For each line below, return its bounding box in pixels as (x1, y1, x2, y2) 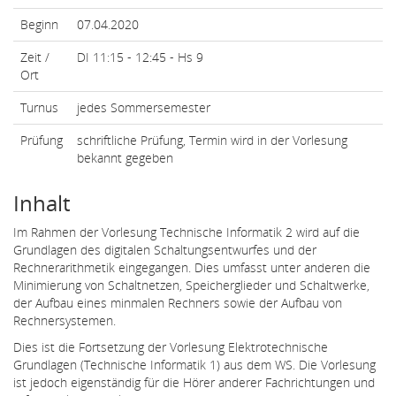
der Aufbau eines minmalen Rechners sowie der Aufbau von (13, 293, 342, 311)
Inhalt (13, 187, 70, 217)
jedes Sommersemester (77, 98, 210, 116)
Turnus (20, 98, 58, 116)
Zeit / (20, 48, 49, 65)
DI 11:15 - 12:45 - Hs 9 (77, 48, 203, 65)
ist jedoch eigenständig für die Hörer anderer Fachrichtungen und (13, 373, 375, 391)
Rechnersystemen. (13, 311, 116, 329)
